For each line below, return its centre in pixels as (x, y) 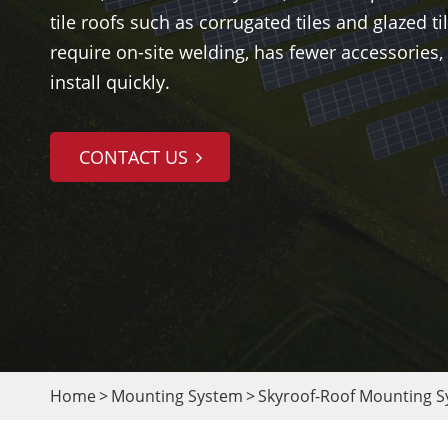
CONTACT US (135, 157)
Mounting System (177, 396)
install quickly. (110, 82)
